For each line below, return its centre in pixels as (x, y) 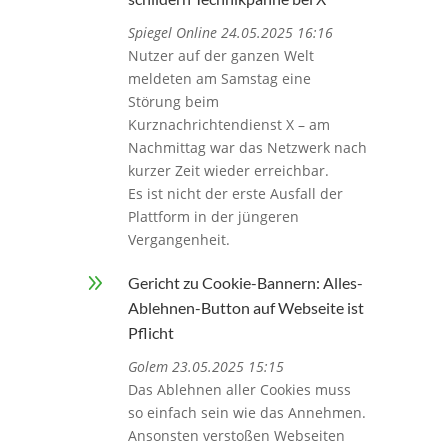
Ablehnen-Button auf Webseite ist (245, 308)
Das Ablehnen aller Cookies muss (239, 390)
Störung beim (173, 102)
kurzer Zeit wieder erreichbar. (228, 171)
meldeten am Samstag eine (219, 79)
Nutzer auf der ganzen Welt (220, 56)
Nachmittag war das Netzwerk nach (247, 148)
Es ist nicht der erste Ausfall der (235, 194)
